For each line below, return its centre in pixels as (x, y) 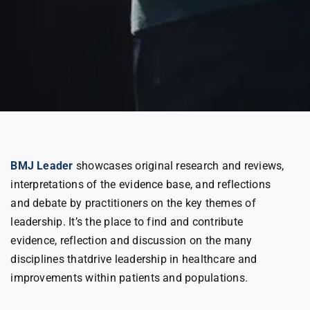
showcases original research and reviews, (179, 165)
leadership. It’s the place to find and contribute (127, 221)
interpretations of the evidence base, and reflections (141, 184)
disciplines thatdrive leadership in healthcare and (134, 259)
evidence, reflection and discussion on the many (131, 240)
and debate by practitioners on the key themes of (133, 203)
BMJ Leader (42, 165)
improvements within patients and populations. (129, 277)
